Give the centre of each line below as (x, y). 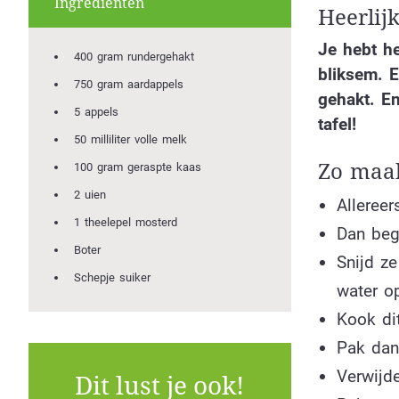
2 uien (90, 195)
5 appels (96, 112)
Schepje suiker (112, 278)
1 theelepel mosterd (126, 223)
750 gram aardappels (129, 85)
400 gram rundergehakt (134, 57)
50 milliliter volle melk (130, 140)
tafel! (337, 125)
